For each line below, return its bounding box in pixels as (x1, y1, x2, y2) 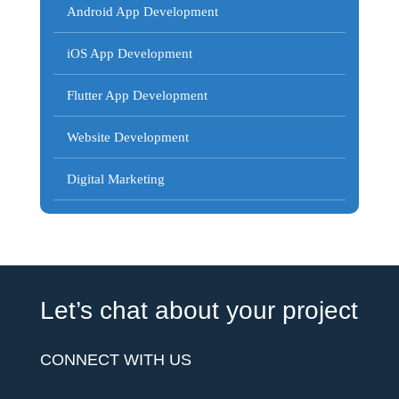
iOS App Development (66, 46, 192, 61)
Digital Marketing (66, 172, 165, 186)
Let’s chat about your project (39, 297, 358, 324)
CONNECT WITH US (39, 351, 191, 369)
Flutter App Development (66, 88, 208, 102)
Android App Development (66, 4, 218, 19)
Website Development (66, 130, 189, 144)
